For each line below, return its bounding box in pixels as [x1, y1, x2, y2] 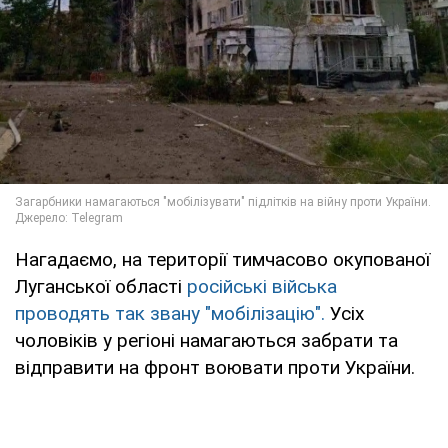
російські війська [187, 275, 337, 299]
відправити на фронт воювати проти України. [15, 356, 415, 380]
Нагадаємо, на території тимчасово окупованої [15, 248, 430, 272]
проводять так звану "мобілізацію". [15, 302, 325, 326]
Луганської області [15, 275, 187, 299]
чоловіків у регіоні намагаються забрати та [15, 329, 398, 353]
